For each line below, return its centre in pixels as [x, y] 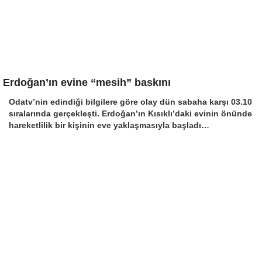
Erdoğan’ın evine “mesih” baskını [87, 82]
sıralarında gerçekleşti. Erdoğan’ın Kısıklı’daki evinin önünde [130, 113]
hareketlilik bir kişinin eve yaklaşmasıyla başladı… [109, 125]
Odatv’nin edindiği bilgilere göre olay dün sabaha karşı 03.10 [130, 102]
